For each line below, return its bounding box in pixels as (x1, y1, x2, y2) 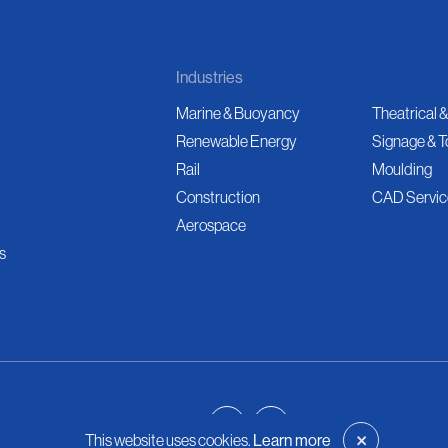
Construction (176, 187, 260, 207)
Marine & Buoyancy (176, 103, 300, 123)
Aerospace (176, 215, 246, 235)
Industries (176, 67, 243, 87)
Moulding (372, 159, 432, 179)
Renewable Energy (176, 131, 297, 151)
